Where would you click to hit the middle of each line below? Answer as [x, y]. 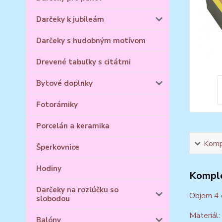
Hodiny [49, 168]
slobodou [53, 199]
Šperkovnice [58, 147]
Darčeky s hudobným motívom [91, 41]
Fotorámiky [57, 105]
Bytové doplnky [64, 83]
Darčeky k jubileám [70, 19]
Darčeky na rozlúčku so [77, 190]
